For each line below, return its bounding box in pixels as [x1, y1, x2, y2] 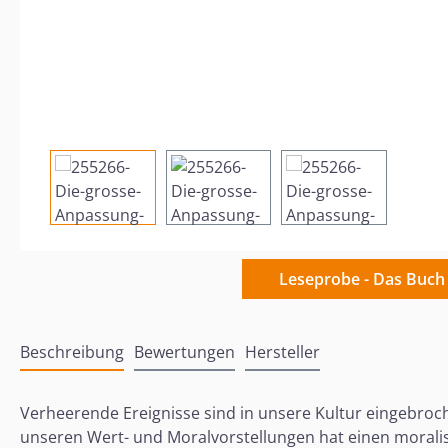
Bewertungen [134, 340, 235, 363]
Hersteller [245, 340, 320, 363]
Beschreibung [20, 340, 124, 363]
